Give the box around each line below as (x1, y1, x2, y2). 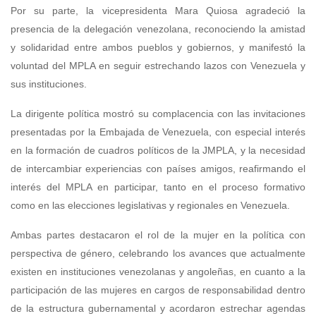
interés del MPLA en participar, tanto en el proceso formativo (11, 181, 305, 193)
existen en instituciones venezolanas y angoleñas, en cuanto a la (11, 266, 305, 278)
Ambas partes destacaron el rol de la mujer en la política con (11, 229, 305, 241)
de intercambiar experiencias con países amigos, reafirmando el (11, 163, 305, 175)
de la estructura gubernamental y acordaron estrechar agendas (11, 303, 305, 315)
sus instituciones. (11, 78, 87, 90)
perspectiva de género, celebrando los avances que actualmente (11, 248, 305, 260)
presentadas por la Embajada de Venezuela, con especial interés (11, 126, 305, 138)
